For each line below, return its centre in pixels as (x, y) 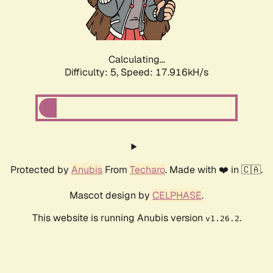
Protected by (41, 170)
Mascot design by (111, 196)
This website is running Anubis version (119, 218)
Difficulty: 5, (93, 73)
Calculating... (136, 60)
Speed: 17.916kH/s (165, 73)
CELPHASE (177, 196)
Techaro (147, 170)
